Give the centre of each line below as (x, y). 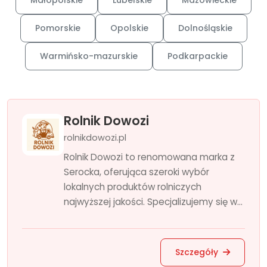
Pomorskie (58, 28)
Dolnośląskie (205, 28)
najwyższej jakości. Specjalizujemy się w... (153, 202)
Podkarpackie (197, 56)
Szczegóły (198, 252)
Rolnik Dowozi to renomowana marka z (149, 157)
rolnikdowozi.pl (95, 138)
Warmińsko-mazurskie (89, 56)
